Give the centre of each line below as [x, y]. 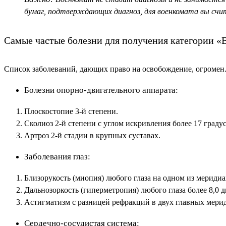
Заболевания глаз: [57, 157]
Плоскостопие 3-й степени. [71, 111]
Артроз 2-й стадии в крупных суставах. [92, 136]
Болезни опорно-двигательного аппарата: [101, 90]
